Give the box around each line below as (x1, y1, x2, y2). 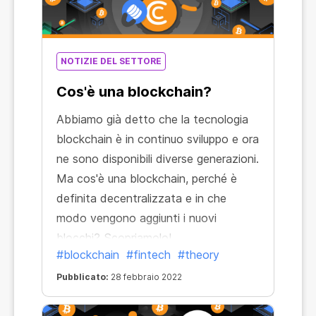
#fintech (126, 248, 171, 262)
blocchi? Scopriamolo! (56, 231, 171, 245)
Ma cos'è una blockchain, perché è (56, 171, 237, 186)
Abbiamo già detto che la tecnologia (56, 112, 248, 126)
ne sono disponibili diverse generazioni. (56, 152, 259, 166)
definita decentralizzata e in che (56, 191, 226, 205)
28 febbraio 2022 (109, 272, 182, 282)
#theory (178, 248, 219, 262)
